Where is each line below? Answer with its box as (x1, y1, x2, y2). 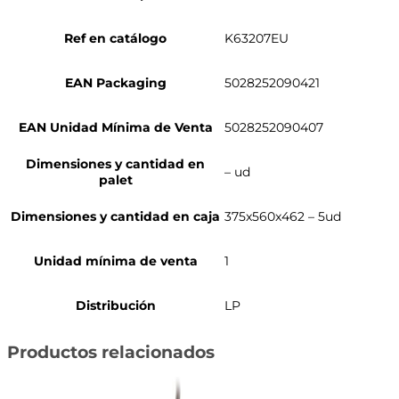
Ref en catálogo (64, 29, 167, 46)
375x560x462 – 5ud (224, 208, 341, 224)
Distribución (75, 297, 156, 313)
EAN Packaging (64, 74, 167, 91)
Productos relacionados (7, 342, 215, 363)
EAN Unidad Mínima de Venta (18, 118, 213, 135)
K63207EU (224, 29, 289, 46)
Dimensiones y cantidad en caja (11, 208, 220, 224)
